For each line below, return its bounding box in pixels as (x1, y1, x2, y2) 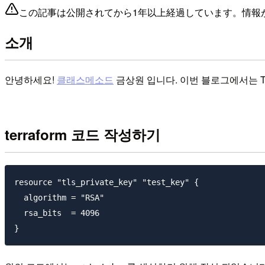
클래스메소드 (57, 72, 114, 86)
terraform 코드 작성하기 (5, 124, 160, 145)
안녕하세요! (5, 72, 57, 86)
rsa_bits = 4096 (14, 208, 99, 218)
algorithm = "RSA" (14, 193, 104, 203)
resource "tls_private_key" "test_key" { (14, 177, 199, 188)
